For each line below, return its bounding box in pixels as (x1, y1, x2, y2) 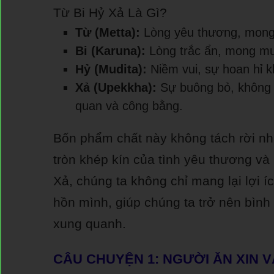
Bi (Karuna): (75, 43, 146, 57)
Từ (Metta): (75, 25, 140, 39)
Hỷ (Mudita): (75, 62, 147, 76)
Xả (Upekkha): (75, 80, 157, 94)
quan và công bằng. (75, 98, 183, 113)
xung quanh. (53, 216, 126, 231)
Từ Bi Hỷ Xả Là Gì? (53, 5, 167, 20)
